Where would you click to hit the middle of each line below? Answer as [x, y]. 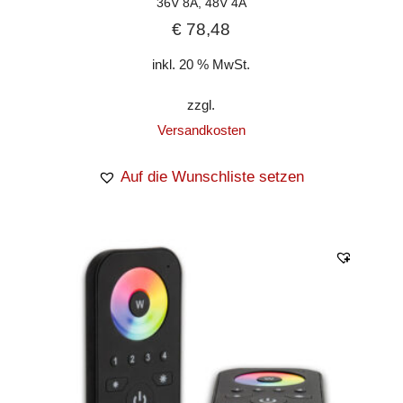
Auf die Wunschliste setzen [213, 176]
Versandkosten [201, 130]
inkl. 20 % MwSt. [201, 65]
